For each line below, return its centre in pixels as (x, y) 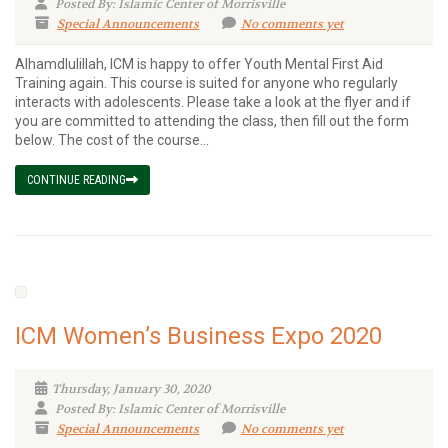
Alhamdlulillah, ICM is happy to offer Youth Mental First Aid (199, 64)
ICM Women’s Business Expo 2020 (198, 336)
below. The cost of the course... (112, 140)
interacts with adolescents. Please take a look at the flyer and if (213, 102)
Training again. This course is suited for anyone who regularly (206, 83)
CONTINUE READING (76, 180)
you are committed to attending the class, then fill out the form (212, 121)
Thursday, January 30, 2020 (131, 389)
